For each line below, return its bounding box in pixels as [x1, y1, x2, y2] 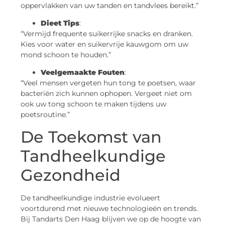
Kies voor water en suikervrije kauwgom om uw [21, 39, 188, 49]
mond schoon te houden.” [21, 50, 111, 59]
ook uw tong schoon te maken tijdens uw [21, 99, 166, 109]
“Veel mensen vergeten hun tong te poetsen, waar [21, 78, 196, 88]
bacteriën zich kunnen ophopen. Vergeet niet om [21, 89, 192, 98]
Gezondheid [21, 165, 121, 185]
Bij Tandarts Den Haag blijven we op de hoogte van [21, 214, 201, 223]
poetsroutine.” [21, 110, 70, 120]
